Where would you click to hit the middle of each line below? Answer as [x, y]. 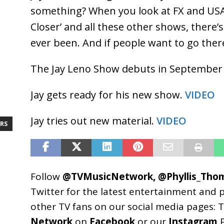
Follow [46, 176]
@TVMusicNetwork [107, 176]
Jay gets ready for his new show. [107, 94]
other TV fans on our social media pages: [124, 206]
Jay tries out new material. [93, 120]
